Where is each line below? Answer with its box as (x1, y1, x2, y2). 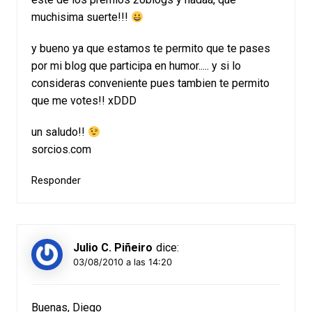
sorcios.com (31, 143, 91, 156)
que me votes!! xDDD (31, 94, 136, 107)
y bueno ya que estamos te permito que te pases (31, 42, 270, 55)
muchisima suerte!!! (31, 10, 131, 24)
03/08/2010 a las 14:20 (72, 256, 172, 267)
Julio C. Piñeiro (72, 241, 153, 254)
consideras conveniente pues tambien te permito (31, 77, 270, 90)
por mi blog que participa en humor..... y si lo (31, 59, 241, 72)
